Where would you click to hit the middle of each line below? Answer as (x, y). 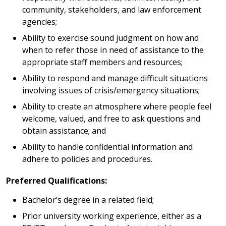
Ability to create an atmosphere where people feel (117, 106)
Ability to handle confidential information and (107, 147)
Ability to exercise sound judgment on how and (110, 38)
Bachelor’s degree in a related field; (88, 200)
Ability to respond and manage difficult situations (115, 78)
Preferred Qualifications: (56, 180)
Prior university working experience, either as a (112, 216)
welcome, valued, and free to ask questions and (111, 118)
